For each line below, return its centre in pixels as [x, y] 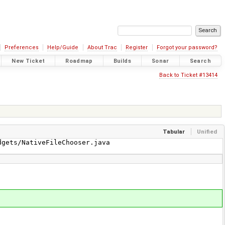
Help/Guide [63, 47]
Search [200, 61]
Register [137, 47]
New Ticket [28, 61]
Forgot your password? [187, 47]
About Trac [102, 47]
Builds [122, 61]
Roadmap [79, 61]
